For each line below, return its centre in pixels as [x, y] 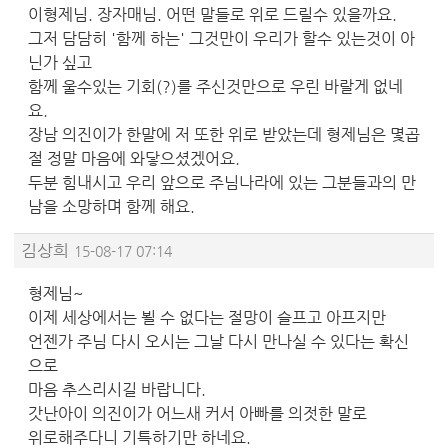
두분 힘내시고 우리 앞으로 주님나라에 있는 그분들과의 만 [222, 182]
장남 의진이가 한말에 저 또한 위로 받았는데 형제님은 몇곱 [224, 134]
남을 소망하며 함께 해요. [111, 206]
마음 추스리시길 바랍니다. [117, 389]
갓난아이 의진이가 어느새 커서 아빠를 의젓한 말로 [197, 413]
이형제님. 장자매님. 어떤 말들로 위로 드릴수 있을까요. [212, 14]
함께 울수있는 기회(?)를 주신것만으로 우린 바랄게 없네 [215, 86]
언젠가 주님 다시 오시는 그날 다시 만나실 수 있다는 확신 [218, 341]
